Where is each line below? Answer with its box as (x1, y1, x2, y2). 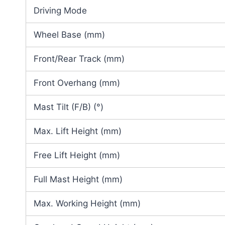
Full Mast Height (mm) (34, 174, 123, 185)
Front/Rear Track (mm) (34, 54, 125, 64)
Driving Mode (34, 6, 87, 16)
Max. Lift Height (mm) (34, 126, 122, 137)
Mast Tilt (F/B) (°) (34, 102, 103, 113)
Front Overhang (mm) (34, 78, 120, 88)
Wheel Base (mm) (34, 30, 105, 40)
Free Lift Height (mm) (34, 150, 120, 161)
